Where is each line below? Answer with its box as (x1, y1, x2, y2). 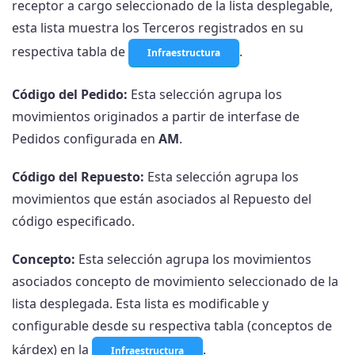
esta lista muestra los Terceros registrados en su (12, 19, 303, 37)
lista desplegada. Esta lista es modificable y (12, 295, 269, 313)
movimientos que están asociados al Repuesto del (12, 190, 311, 208)
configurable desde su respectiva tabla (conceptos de (12, 317, 332, 335)
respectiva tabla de (12, 43, 128, 61)
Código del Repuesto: (12, 168, 144, 186)
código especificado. (12, 212, 135, 231)
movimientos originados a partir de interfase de (12, 108, 300, 126)
